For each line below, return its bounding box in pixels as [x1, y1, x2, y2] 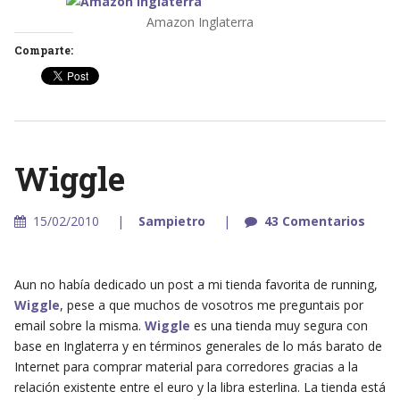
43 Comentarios [263, 212, 365, 229]
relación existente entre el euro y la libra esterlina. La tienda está [13, 378, 386, 396]
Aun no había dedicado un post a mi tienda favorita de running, [13, 275, 378, 293]
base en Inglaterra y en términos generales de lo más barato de [13, 337, 382, 354]
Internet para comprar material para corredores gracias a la [13, 357, 358, 375]
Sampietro [137, 212, 205, 229]
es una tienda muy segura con [189, 316, 368, 334]
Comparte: [13, 42, 73, 57]
